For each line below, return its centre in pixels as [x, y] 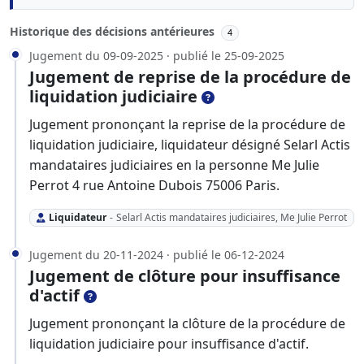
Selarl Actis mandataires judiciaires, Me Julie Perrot [231, 218]
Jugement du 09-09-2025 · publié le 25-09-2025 [157, 55]
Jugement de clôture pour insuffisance [185, 276]
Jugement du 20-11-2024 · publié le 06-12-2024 [157, 255]
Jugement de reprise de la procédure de [190, 76]
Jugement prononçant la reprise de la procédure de [187, 124]
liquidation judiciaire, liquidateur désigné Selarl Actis [190, 144]
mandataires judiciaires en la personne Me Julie [174, 165]
